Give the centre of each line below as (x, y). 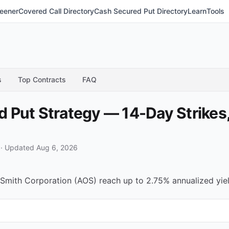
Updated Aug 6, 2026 (41, 147)
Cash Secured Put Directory (141, 11)
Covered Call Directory (56, 11)
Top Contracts (42, 79)
